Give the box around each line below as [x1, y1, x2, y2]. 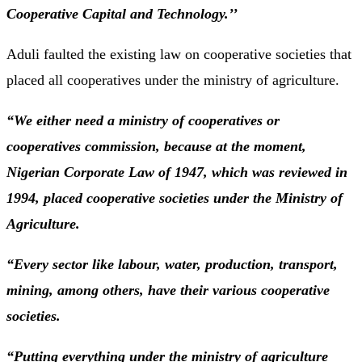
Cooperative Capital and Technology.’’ [6, 6, 238, 23]
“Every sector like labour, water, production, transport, [6, 256, 338, 273]
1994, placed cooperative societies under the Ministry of [6, 190, 343, 207]
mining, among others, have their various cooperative [6, 282, 330, 299]
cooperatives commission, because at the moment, [6, 138, 306, 155]
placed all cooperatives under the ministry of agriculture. [6, 72, 339, 89]
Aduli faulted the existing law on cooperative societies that [6, 46, 351, 63]
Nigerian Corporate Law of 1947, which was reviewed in [6, 164, 347, 181]
